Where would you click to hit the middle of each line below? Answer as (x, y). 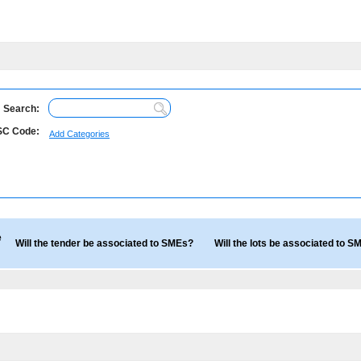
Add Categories (79, 134)
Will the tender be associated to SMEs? (104, 243)
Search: (21, 109)
